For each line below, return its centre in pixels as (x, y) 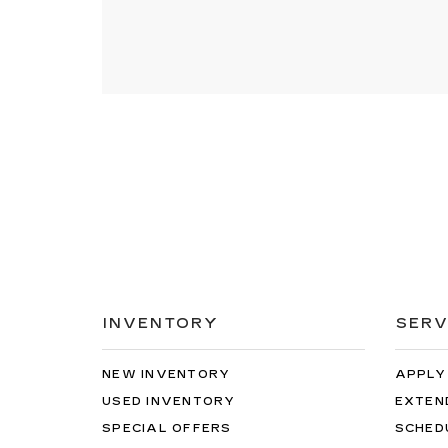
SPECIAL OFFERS (167, 428)
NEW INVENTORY (166, 374)
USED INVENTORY (169, 401)
